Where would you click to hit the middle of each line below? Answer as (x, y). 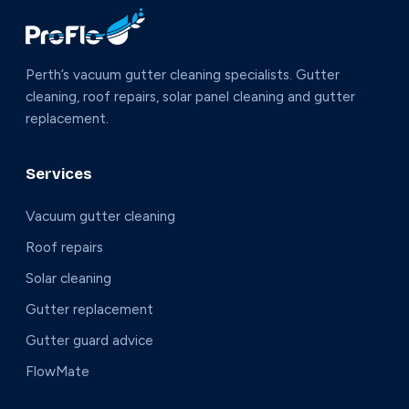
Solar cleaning (68, 279)
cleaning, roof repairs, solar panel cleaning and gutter (190, 97)
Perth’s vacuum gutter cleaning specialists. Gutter (183, 75)
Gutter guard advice (89, 341)
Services (59, 174)
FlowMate (58, 372)
